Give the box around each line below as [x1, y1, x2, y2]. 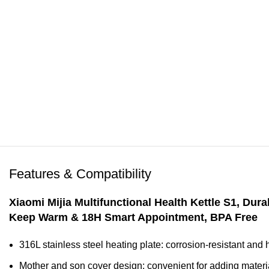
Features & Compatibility [9, 166, 151, 182]
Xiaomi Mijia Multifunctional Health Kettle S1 [9, 196, 237, 209]
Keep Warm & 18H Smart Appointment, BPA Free [9, 211, 258, 224]
